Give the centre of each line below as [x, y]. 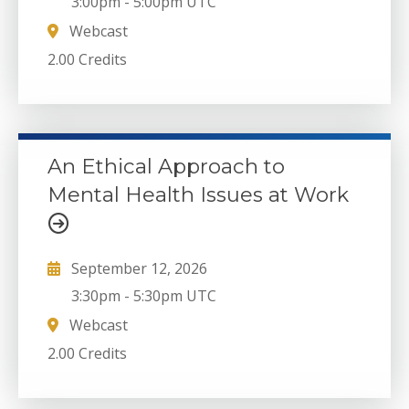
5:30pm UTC [175, 296]
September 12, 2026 [139, 269]
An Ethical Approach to [166, 166]
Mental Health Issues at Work [198, 194]
